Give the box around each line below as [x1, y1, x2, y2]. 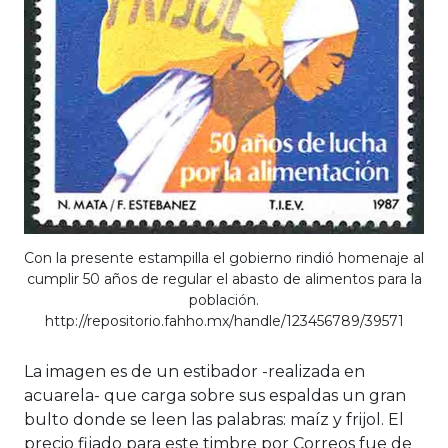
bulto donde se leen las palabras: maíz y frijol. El [24, 410, 404, 430]
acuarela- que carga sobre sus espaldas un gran [24, 386, 406, 406]
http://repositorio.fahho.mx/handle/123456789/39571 [44, 312, 404, 331]
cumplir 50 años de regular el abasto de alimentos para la [26, 270, 422, 289]
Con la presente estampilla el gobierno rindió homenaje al [24, 249, 424, 268]
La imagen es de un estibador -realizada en [24, 362, 365, 382]
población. [189, 291, 259, 310]
